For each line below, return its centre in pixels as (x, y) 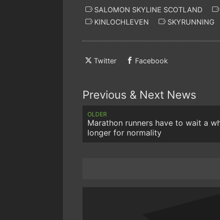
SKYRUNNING (190, 22)
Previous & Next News (139, 95)
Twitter (105, 61)
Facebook (151, 61)
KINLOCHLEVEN (121, 22)
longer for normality (124, 132)
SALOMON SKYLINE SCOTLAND (147, 9)
